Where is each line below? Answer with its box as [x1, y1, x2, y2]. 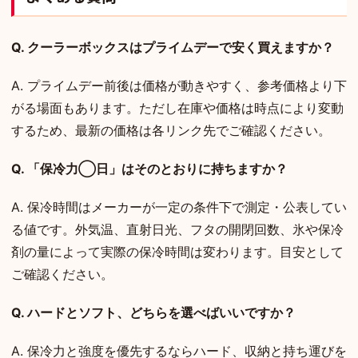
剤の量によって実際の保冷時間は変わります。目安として [11, 243, 344, 260]
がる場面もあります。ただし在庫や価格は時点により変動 [11, 99, 344, 116]
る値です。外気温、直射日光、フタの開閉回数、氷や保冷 [11, 221, 344, 237]
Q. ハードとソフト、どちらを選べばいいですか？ [11, 304, 296, 320]
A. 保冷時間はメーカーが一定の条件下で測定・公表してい [11, 198, 347, 215]
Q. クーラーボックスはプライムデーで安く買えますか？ [11, 38, 334, 55]
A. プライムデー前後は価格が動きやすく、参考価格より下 [11, 77, 347, 93]
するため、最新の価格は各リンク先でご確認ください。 [11, 121, 331, 138]
